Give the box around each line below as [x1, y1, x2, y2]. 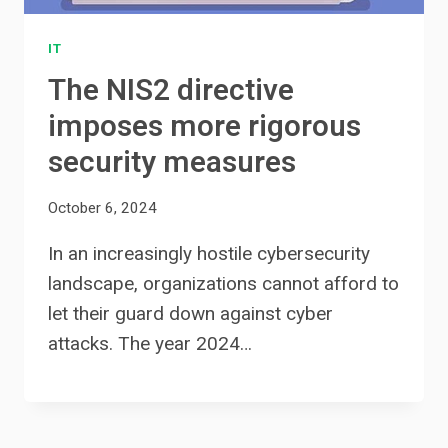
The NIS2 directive [48, 68, 294, 113]
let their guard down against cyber [48, 301, 333, 325]
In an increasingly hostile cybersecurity [48, 241, 370, 265]
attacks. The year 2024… [48, 331, 252, 355]
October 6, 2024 [48, 198, 157, 217]
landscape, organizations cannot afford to [48, 271, 399, 295]
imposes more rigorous [48, 104, 361, 149]
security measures [48, 140, 296, 185]
